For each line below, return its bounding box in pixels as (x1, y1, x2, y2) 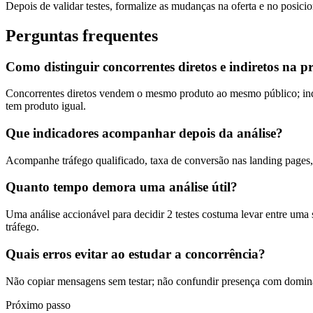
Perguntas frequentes (6, 26, 158, 45)
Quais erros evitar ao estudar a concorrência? (6, 246, 265, 261)
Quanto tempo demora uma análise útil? (6, 180, 238, 195)
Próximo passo (6, 298, 71, 311)
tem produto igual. (6, 100, 86, 112)
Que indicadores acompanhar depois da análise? (6, 125, 283, 140)
